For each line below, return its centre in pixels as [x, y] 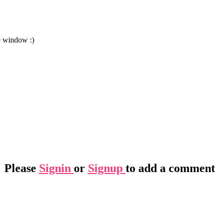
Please [22, 168]
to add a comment [170, 168]
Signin [56, 168]
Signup [107, 168]
